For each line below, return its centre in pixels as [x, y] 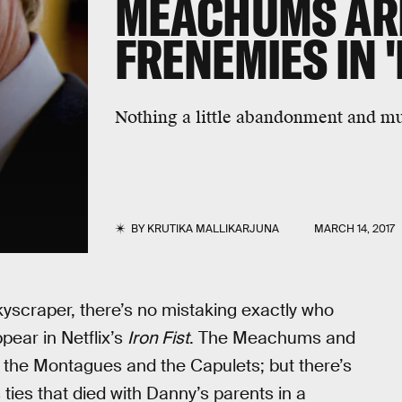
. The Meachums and [272, 338]
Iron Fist [158, 338]
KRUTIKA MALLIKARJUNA [213, 229]
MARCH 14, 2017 [355, 229]
